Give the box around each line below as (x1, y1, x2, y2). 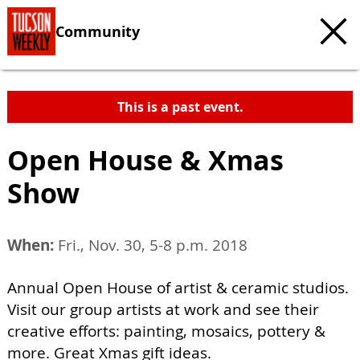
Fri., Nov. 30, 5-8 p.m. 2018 (54, 235, 247, 256)
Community (55, 21, 140, 41)
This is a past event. (117, 98, 243, 116)
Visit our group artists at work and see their (7, 299, 319, 320)
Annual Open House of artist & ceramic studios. (7, 277, 349, 298)
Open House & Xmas (7, 141, 284, 179)
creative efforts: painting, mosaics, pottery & (7, 321, 325, 342)
